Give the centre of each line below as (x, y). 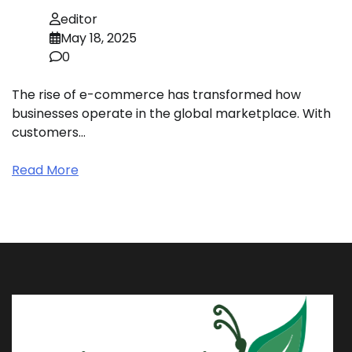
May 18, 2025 (99, 38)
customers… (49, 132)
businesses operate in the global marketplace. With (171, 113)
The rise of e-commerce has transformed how (156, 94)
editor (79, 19)
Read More (45, 170)
